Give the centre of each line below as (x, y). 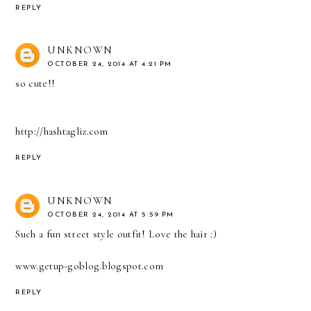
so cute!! (35, 84)
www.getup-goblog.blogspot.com (90, 266)
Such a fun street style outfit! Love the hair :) (116, 234)
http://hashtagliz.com (62, 132)
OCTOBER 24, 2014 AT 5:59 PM (111, 215)
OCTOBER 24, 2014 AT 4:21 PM (110, 65)
